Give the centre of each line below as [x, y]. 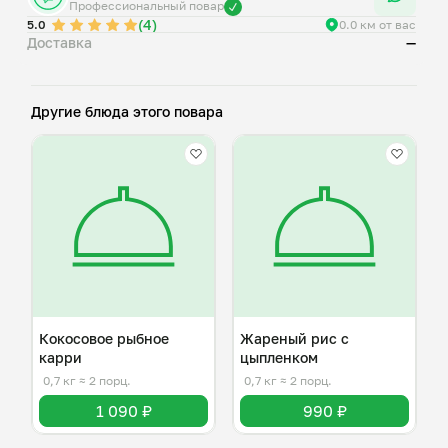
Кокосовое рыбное [104, 338]
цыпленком [279, 357]
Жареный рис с [294, 338]
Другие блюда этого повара [127, 111]
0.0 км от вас [377, 24]
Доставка [59, 42]
